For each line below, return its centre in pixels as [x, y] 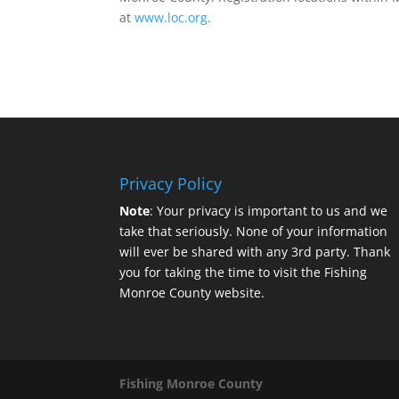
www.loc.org [171, 17]
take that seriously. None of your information [254, 231]
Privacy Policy [171, 183]
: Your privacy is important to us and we [269, 210]
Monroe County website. [192, 292]
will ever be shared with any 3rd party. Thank [255, 251]
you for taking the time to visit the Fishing [244, 272]
